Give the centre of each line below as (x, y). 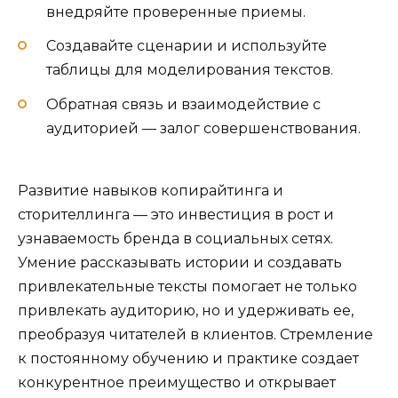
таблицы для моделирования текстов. (190, 70)
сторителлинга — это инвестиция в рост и (176, 214)
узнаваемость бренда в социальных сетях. (175, 238)
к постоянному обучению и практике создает (188, 358)
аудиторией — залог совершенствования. (203, 128)
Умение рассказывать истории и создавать (180, 262)
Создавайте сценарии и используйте (187, 46)
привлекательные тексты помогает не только (187, 286)
